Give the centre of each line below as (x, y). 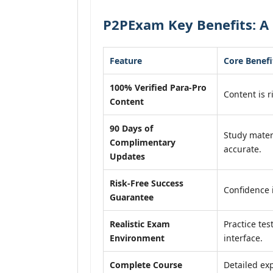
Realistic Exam (140, 224)
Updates (127, 156)
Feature (126, 61)
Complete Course (146, 265)
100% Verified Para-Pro (158, 87)
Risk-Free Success (147, 183)
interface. (243, 238)
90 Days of (131, 128)
